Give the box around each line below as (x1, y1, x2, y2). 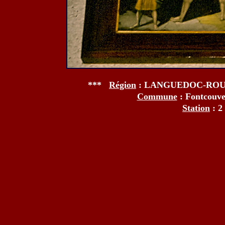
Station (182, 103, 210, 113)
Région (109, 80, 136, 90)
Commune (137, 91, 177, 101)
